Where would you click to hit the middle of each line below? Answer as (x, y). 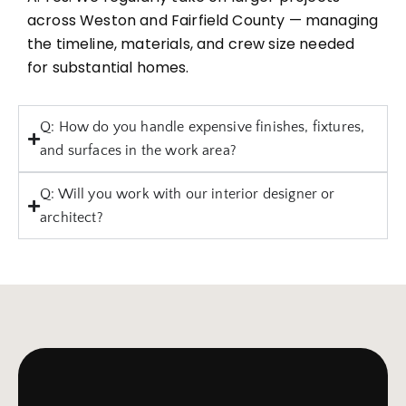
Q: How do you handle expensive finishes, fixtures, (203, 127)
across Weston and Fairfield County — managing (203, 21)
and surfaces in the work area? (138, 151)
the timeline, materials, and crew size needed (191, 44)
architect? (72, 218)
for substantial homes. (108, 68)
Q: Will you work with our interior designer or (188, 194)
